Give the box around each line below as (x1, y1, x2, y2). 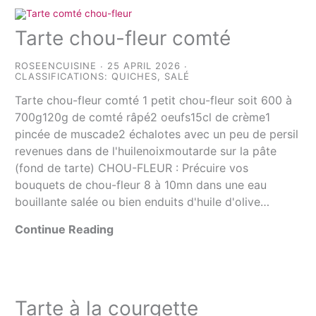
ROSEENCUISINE (15, 60, 97, 72)
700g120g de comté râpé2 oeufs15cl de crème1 (15, 110, 271, 125)
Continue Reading (15, 222, 114, 237)
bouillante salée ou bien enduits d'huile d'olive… (15, 195, 270, 209)
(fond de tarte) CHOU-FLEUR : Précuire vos (15, 161, 249, 176)
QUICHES (111, 71, 158, 83)
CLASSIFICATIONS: (15, 71, 112, 83)
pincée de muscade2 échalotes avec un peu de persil (15, 127, 299, 142)
